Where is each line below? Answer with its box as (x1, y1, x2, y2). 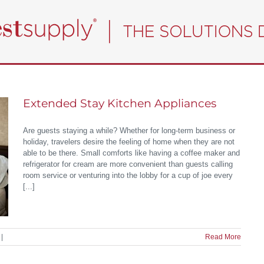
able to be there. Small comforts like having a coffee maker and (23, 148, 240, 157)
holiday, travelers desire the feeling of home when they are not (23, 137, 235, 146)
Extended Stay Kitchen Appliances (23, 97, 216, 110)
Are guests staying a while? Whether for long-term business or (23, 126, 235, 135)
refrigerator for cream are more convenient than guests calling (23, 160, 233, 169)
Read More (205, 233, 241, 241)
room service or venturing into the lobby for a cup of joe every (23, 171, 233, 180)
